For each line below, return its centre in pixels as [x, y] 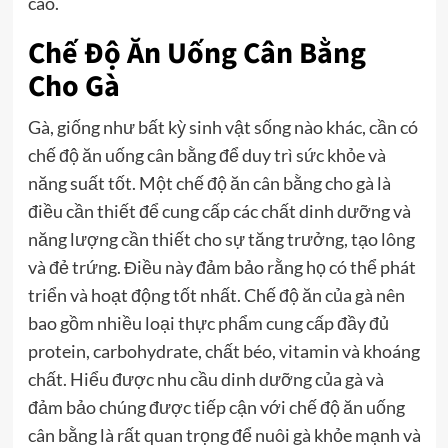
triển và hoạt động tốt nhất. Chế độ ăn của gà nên [216, 295]
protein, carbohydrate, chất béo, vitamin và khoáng [223, 351]
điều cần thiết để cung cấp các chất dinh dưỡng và [219, 211]
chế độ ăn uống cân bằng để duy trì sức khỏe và [206, 155]
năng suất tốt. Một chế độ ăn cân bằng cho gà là [209, 183]
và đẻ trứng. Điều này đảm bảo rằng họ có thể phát [221, 267]
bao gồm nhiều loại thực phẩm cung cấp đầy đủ [208, 323]
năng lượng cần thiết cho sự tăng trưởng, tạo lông [221, 239]
